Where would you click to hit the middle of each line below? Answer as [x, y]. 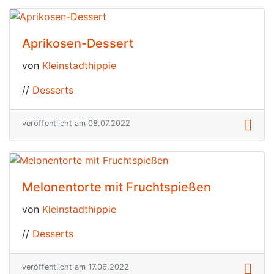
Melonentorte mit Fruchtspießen [117, 187]
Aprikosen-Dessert [78, 44]
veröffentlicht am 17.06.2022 [76, 267]
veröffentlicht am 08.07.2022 [76, 124]
